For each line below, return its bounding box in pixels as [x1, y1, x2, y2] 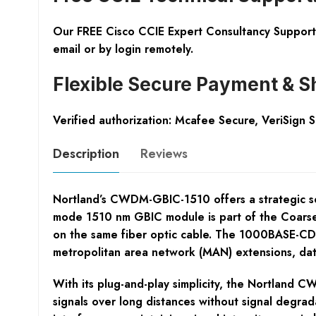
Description [52, 145, 119, 164]
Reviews [140, 145, 188, 164]
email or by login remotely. [52, 41, 193, 58]
